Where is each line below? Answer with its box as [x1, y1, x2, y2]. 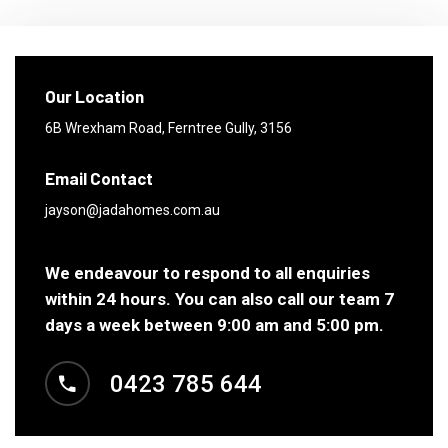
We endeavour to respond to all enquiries [45, 263, 370, 283]
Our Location [45, 86, 144, 106]
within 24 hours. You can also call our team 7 [45, 289, 394, 309]
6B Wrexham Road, [45, 120, 168, 136]
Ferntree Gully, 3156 [168, 120, 292, 136]
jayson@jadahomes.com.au [45, 202, 220, 218]
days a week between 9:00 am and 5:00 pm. [45, 315, 384, 335]
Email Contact [45, 168, 153, 188]
